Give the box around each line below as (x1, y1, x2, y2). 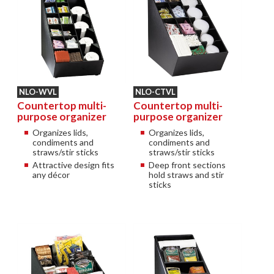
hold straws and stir (148, 169, 224, 180)
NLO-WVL (19, 87, 57, 97)
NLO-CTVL (135, 87, 176, 97)
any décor (32, 169, 70, 180)
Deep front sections (148, 160, 226, 171)
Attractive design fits (32, 160, 115, 171)
